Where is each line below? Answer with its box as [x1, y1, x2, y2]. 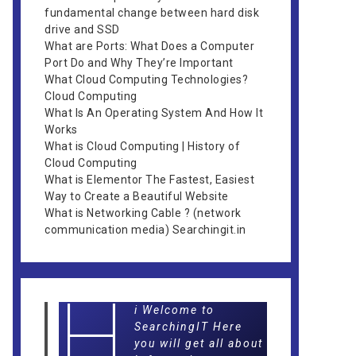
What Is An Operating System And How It [44, 106, 263, 119]
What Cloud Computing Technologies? [44, 73, 248, 86]
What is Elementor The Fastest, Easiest [44, 173, 254, 186]
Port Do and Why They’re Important [44, 56, 234, 69]
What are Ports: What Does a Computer [44, 40, 254, 52]
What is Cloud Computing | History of [44, 140, 240, 153]
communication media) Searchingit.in [44, 223, 246, 236]
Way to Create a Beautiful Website [44, 190, 229, 203]
